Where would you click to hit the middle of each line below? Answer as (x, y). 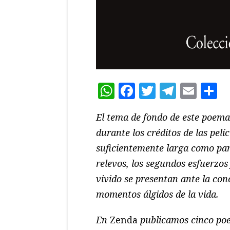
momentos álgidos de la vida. (157, 194)
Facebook (172, 91)
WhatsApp (156, 91)
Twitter (186, 91)
